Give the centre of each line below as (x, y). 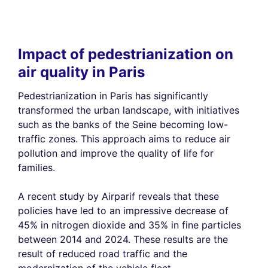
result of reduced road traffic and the (103, 253)
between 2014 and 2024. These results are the (123, 239)
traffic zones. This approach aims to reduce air (124, 138)
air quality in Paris (81, 72)
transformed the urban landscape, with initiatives (129, 110)
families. (36, 167)
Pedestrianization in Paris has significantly (113, 95)
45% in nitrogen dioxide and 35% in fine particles (130, 225)
